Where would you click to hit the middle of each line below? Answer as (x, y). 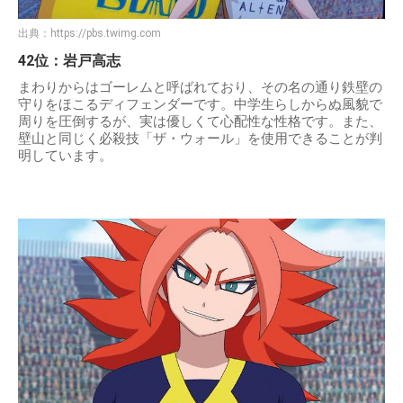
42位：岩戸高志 (69, 61)
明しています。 (65, 156)
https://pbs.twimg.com (106, 34)
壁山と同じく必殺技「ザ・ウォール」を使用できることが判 (200, 139)
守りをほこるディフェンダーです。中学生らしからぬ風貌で (200, 105)
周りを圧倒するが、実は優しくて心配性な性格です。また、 (200, 122)
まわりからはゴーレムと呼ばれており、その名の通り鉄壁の (200, 88)
